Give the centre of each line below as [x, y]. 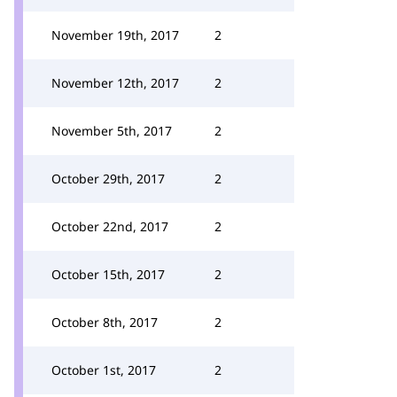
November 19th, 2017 [115, 35]
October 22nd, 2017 [110, 226]
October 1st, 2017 [104, 370]
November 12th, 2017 [115, 83]
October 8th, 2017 [105, 322]
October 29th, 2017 [108, 179]
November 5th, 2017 [112, 131]
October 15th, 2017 [108, 274]
